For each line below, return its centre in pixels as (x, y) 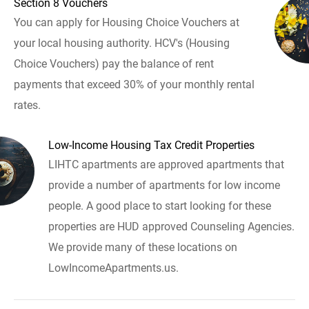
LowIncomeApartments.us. (113, 268)
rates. (27, 106)
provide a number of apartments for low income (164, 186)
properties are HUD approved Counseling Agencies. (171, 227)
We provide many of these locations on (143, 248)
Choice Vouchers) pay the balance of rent (114, 64)
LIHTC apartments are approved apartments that (166, 165)
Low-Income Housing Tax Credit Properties (151, 146)
